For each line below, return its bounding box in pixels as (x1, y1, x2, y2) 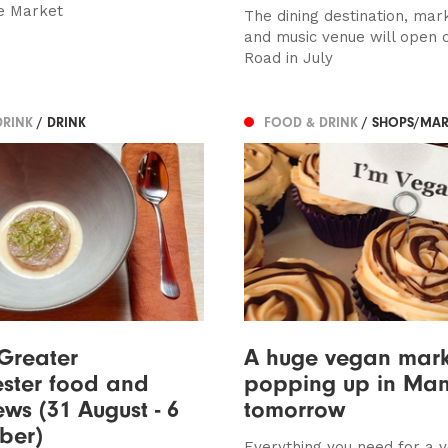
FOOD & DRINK (263, 114, 362, 132)
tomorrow (243, 394, 345, 423)
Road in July (243, 48, 333, 67)
